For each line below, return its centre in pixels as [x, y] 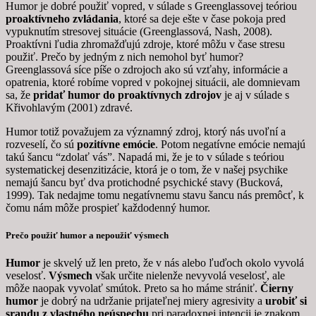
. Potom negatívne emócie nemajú [230, 144]
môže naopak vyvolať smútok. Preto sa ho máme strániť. [133, 288]
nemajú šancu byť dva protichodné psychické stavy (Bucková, [144, 182]
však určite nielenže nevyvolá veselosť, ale [190, 276]
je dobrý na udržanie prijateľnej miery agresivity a [152, 301]
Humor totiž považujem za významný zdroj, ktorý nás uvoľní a [146, 131]
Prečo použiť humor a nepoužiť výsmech [87, 236]
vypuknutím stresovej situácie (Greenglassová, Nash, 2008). [139, 31]
